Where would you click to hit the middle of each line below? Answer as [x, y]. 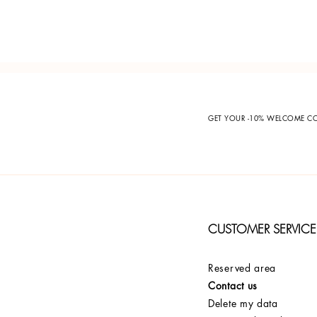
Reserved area [242, 268]
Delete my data [243, 304]
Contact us [233, 286]
